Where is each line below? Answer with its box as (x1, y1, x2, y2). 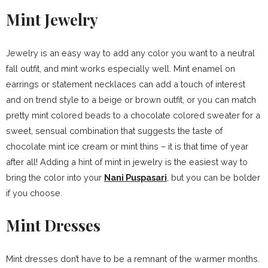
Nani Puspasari (104, 172, 167, 182)
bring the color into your (6, 172, 104, 182)
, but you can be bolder (167, 172, 260, 182)
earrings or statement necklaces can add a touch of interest (6, 78, 245, 89)
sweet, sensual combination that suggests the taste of (6, 125, 223, 136)
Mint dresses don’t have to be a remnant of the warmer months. (6, 253, 260, 264)
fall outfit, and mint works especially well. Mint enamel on (6, 63, 235, 74)
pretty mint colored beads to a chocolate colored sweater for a (6, 109, 260, 120)
